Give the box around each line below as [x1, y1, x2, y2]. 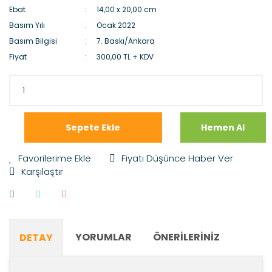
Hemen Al [201, 121, 245, 134]
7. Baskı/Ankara [97, 36, 155, 46]
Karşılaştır [21, 165, 63, 178]
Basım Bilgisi [9, 36, 57, 46]
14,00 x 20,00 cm [97, 4, 157, 15]
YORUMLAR [75, 230, 132, 244]
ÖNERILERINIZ [153, 230, 220, 244]
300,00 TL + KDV [97, 52, 154, 62]
